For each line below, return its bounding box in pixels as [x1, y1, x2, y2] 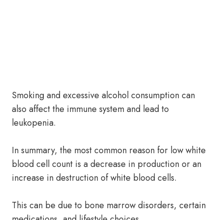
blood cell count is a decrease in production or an [12, 158, 201, 170]
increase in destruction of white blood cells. [12, 171, 177, 184]
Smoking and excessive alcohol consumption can [12, 89, 195, 102]
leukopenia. [12, 116, 56, 129]
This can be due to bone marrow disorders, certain [12, 199, 206, 212]
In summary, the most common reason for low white [12, 144, 206, 157]
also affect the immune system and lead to [12, 103, 169, 115]
